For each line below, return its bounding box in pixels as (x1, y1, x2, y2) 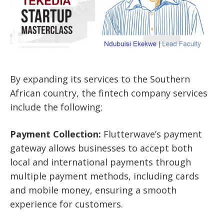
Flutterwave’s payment (101, 128, 202, 140)
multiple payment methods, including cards (10, 170, 199, 182)
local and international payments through (10, 156, 191, 168)
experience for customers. (10, 198, 123, 210)
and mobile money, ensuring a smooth (10, 184, 176, 196)
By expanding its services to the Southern (10, 73, 190, 85)
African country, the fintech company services (10, 87, 207, 99)
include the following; (10, 101, 102, 113)
